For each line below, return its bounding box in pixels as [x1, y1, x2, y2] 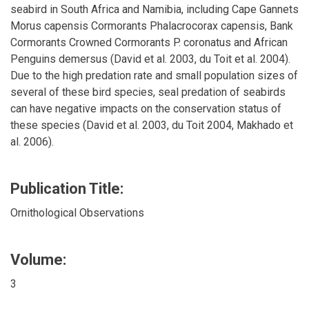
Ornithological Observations [10, 206, 144, 219]
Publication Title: [10, 179, 123, 197]
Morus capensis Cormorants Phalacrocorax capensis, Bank [10, 19, 293, 32]
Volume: [10, 250, 66, 268]
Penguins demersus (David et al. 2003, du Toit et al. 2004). [10, 52, 290, 66]
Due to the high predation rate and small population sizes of [10, 68, 298, 82]
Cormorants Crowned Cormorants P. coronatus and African [10, 35, 288, 49]
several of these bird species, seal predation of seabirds [10, 85, 286, 99]
